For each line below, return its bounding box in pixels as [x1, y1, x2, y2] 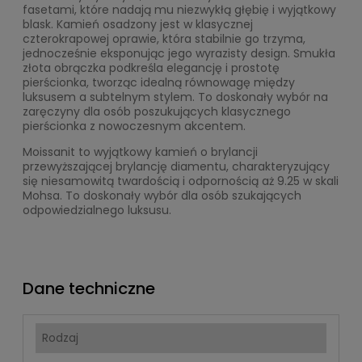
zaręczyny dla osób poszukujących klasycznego [23, 103, 291, 120]
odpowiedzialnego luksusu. [23, 201, 171, 218]
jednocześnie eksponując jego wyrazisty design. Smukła [23, 44, 335, 61]
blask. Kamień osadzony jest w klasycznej [23, 15, 253, 32]
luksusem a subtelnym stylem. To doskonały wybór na [23, 88, 328, 105]
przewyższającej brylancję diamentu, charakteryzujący [23, 158, 330, 175]
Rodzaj [42, 329, 78, 346]
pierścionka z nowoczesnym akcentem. [23, 117, 246, 134]
